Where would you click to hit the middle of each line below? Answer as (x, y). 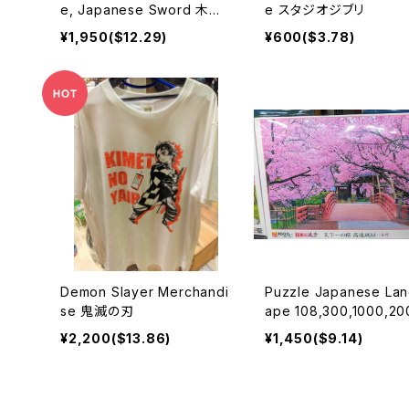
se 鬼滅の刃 (97, 311)
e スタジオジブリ (315, 10)
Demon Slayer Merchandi (145, 292)
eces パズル (302, 330)
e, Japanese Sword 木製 (142, 10)
